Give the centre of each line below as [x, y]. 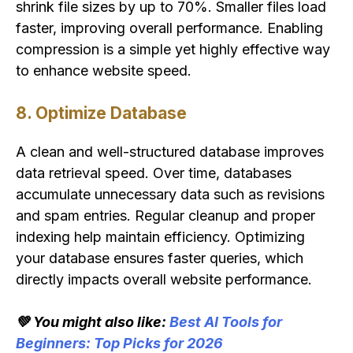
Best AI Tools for [226, 321]
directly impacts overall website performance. [164, 279]
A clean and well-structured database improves [170, 151]
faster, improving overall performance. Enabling [169, 28]
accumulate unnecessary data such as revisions [170, 194]
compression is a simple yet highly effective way [173, 50]
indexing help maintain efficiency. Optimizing [160, 236]
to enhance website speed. [104, 71]
